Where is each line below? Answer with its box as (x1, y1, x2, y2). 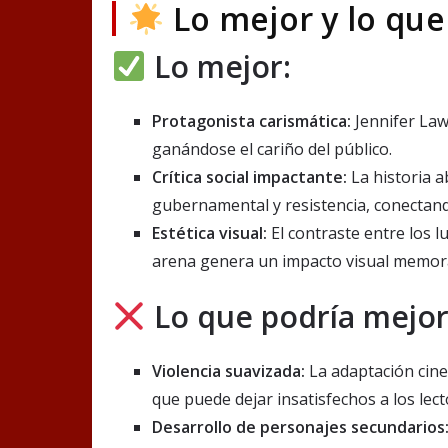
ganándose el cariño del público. (152, 138, 392, 161)
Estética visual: (152, 222, 267, 245)
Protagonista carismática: (152, 110, 351, 133)
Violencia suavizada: (152, 360, 305, 383)
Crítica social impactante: (152, 166, 347, 189)
